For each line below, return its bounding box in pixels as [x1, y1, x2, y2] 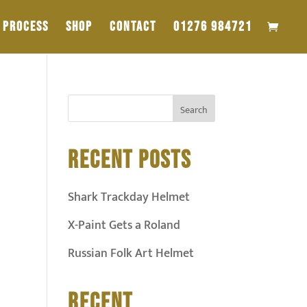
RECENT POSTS [67, 146, 191, 175]
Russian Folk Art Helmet [67, 243, 194, 264]
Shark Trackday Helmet [67, 187, 190, 208]
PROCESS [3, 19, 49, 35]
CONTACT [110, 19, 156, 35]
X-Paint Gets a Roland [67, 215, 180, 236]
